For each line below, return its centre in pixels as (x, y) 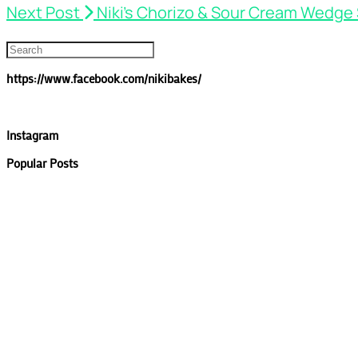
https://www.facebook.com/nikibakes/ (104, 79)
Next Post (45, 13)
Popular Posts (42, 163)
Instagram (32, 135)
